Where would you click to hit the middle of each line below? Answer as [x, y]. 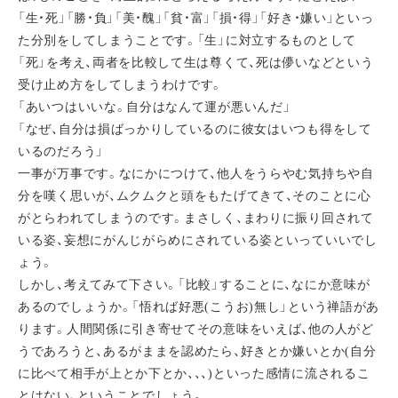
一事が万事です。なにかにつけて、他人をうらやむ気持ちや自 [196, 174]
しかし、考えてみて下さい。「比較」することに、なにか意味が [194, 285]
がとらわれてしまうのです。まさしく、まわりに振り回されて [196, 218]
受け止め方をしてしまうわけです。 [121, 85]
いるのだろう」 [61, 151]
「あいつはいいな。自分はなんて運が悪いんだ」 [155, 107]
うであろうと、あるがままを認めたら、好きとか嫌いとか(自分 [197, 351]
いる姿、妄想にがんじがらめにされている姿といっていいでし [198, 240]
